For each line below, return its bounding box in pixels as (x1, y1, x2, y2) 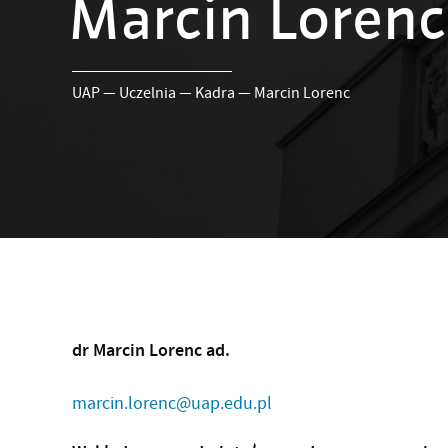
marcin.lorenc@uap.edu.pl (72, 392, 272, 416)
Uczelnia (119, 82, 176, 103)
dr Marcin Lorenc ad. (72, 338, 230, 363)
